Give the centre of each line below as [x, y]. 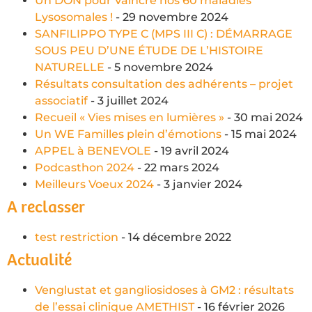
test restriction [77, 237]
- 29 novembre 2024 [171, 17]
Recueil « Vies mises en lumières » [130, 117]
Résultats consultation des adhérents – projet [164, 84]
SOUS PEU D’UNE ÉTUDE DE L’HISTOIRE [149, 50]
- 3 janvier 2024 [198, 184]
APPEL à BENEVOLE [93, 150]
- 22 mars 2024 [177, 167]
